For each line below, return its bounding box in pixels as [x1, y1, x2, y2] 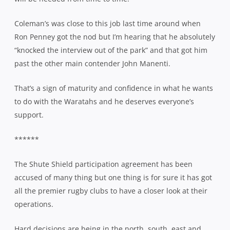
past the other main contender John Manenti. [14, 58, 170, 68]
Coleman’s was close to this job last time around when [14, 18, 201, 28]
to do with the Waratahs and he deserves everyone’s [14, 96, 194, 106]
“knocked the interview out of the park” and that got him [14, 45, 207, 55]
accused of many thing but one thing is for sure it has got [14, 172, 212, 182]
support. [14, 109, 44, 120]
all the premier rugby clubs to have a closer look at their [14, 185, 207, 196]
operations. [14, 199, 53, 209]
